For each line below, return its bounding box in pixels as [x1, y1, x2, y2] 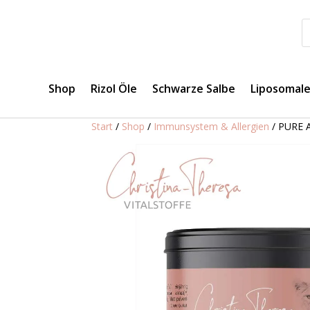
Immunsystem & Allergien [154, 119, 269, 133]
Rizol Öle [91, 80, 137, 96]
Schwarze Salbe [152, 80, 235, 96]
